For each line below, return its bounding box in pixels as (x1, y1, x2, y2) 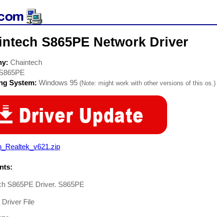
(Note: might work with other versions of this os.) (79, 79, 216, 87)
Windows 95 (39, 78, 77, 87)
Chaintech (10, 58, 42, 66)
